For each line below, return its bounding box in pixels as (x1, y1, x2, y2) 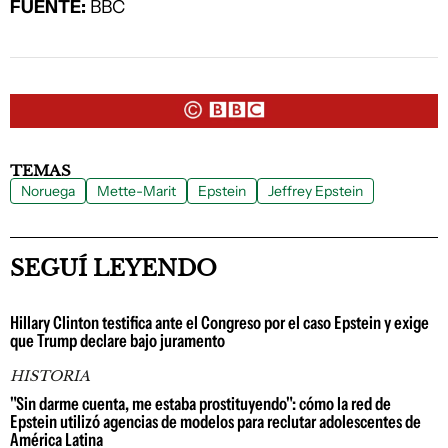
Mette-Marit (97, 182, 176, 201)
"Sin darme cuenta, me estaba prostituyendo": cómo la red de (10, 393, 391, 416)
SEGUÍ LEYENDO (10, 255, 217, 283)
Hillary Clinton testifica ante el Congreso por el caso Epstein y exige (10, 312, 429, 335)
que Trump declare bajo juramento (10, 330, 225, 353)
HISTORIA (10, 367, 90, 386)
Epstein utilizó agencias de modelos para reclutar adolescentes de (10, 411, 421, 434)
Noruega (21, 182, 75, 201)
